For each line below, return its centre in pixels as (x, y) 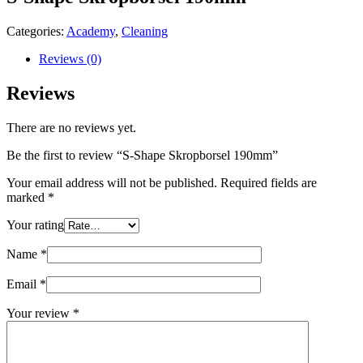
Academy (91, 31)
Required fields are (269, 182)
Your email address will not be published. (112, 182)
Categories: (36, 31)
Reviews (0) (70, 58)
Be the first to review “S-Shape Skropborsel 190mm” (142, 155)
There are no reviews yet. (71, 127)
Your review (40, 313)
